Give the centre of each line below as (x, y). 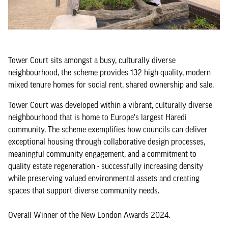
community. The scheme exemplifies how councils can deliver (108, 129)
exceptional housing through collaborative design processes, (107, 141)
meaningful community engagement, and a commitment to (102, 154)
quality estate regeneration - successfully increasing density (106, 166)
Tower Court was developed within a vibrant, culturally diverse (110, 105)
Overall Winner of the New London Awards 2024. (89, 215)
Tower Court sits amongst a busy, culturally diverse (92, 60)
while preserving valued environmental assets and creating (104, 178)
